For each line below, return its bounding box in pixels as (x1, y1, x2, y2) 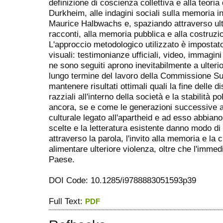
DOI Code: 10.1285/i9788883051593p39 (49, 175, 196, 186)
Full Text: (49, 196, 85, 207)
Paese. (49, 154, 75, 165)
